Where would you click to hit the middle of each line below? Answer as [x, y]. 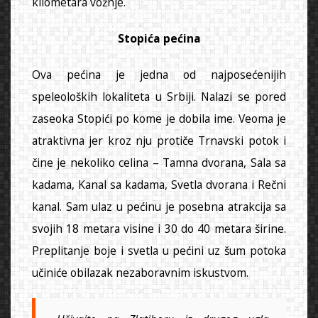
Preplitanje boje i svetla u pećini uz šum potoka [159, 250]
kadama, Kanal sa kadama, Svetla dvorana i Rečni [159, 184]
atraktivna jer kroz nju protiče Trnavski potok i [159, 140]
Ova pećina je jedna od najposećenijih [159, 74]
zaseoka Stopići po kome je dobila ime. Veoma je [159, 118]
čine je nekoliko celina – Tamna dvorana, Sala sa [159, 162]
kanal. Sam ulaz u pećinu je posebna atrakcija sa [159, 206]
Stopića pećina [159, 38]
